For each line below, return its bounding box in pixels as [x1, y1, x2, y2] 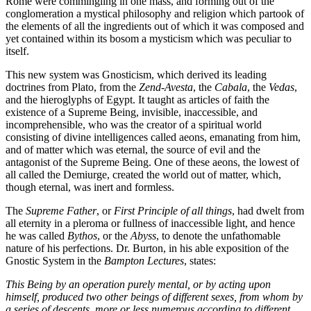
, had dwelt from [232, 205, 304, 217]
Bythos [67, 230, 97, 242]
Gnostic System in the [6, 255, 104, 267]
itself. [6, 45, 29, 58]
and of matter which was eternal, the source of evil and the [6, 144, 260, 156]
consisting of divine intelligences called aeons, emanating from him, [6, 131, 301, 144]
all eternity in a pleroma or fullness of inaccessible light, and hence [6, 217, 295, 230]
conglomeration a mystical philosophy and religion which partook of [6, 8, 304, 20]
